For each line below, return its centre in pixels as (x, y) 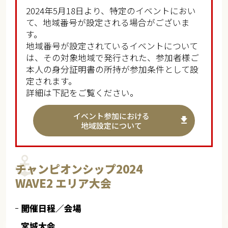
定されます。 (51, 81)
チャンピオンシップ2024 (79, 169)
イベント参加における (111, 116)
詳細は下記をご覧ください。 (82, 92)
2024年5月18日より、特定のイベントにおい (111, 10)
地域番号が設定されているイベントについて (112, 46)
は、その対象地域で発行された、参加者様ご (112, 57)
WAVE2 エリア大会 (63, 183)
